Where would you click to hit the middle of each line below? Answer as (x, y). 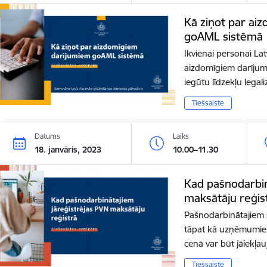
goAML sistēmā (223, 36)
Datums (48, 136)
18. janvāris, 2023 (68, 149)
